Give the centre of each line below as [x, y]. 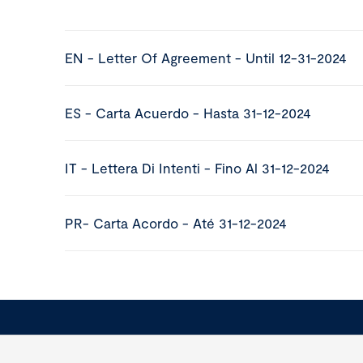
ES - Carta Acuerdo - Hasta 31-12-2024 [188, 113]
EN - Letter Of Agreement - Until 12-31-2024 [206, 58]
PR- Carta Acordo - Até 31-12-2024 [176, 223]
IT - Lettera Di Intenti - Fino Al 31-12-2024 [198, 168]
